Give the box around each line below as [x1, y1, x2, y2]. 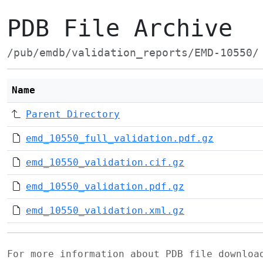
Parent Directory [26, 109, 120, 120]
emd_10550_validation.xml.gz [26, 205, 184, 216]
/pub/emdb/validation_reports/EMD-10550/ [7, 47, 259, 59]
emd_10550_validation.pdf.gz [26, 181, 184, 192]
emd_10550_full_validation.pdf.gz [26, 133, 214, 144]
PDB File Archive [7, 15, 232, 42]
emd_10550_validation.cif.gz [26, 157, 184, 168]
